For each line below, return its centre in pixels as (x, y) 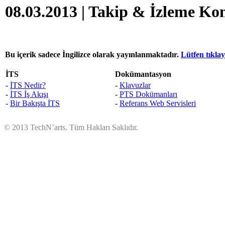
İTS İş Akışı (29, 94)
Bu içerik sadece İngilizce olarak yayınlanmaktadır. (93, 54)
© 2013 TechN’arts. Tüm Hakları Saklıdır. (71, 127)
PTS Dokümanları (148, 94)
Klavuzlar (135, 85)
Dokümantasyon (143, 74)
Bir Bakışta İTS (35, 103)
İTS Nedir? (28, 85)
